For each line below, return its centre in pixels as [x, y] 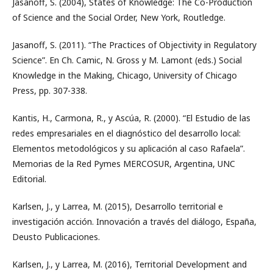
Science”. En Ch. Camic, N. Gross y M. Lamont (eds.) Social [127, 60]
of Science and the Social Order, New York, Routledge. [119, 17]
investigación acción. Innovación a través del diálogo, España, [134, 222]
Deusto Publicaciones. [56, 237]
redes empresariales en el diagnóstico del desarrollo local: [126, 133]
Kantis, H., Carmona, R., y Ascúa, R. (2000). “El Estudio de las [131, 118]
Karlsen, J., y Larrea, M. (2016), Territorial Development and [129, 264]
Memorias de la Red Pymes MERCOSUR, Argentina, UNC [124, 164]
